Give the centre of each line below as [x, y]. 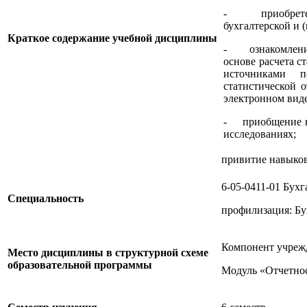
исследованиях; [261, 134]
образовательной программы [80, 265]
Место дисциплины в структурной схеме [108, 252]
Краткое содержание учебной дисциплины [112, 38]
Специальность [46, 198]
